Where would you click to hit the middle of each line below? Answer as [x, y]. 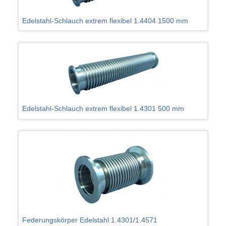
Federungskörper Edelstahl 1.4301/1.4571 [90, 220]
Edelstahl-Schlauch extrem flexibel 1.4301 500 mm [103, 109]
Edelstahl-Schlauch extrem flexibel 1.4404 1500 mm [105, 20]
